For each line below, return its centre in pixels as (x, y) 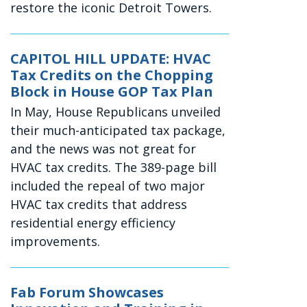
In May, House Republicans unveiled (116, 112)
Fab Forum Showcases (87, 293)
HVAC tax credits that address (99, 205)
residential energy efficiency (93, 223)
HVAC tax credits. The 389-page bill (114, 168)
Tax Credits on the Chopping (112, 75)
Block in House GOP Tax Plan (112, 92)
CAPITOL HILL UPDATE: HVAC (111, 59)
